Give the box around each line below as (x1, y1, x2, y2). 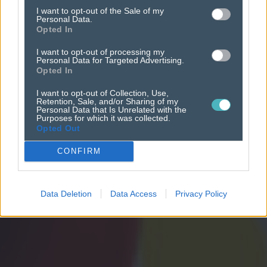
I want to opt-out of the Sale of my (36, 5, 164, 15)
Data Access (110, 188, 157, 198)
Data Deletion (40, 188, 92, 198)
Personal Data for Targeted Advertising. (36, 55, 184, 65)
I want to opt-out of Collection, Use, (36, 88, 169, 98)
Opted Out (36, 123, 80, 133)
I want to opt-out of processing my (36, 46, 164, 57)
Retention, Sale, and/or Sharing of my (36, 96, 178, 106)
